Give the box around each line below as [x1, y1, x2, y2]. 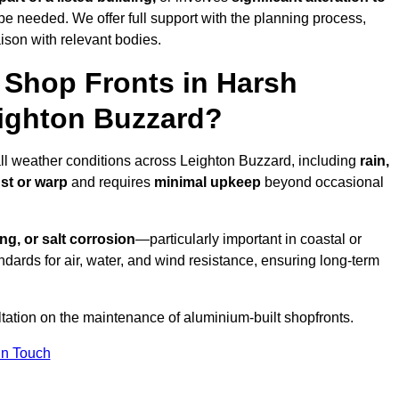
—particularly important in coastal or [135, 232, 362, 248]
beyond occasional [261, 175, 384, 191]
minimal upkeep [154, 175, 261, 191]
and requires [71, 175, 154, 191]
